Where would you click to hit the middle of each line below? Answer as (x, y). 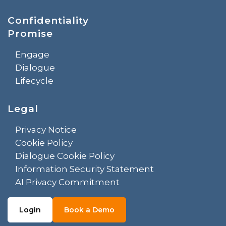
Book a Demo (89, 210)
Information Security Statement (84, 169)
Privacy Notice (46, 129)
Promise (30, 33)
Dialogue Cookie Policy (65, 156)
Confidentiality (48, 20)
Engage (32, 54)
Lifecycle (34, 80)
